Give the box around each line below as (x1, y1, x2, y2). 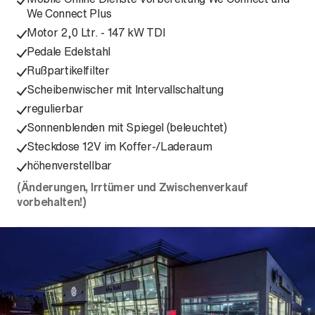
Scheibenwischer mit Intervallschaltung (27, 81, 224, 98)
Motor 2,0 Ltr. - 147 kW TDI (27, 24, 165, 41)
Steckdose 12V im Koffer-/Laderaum (27, 138, 212, 155)
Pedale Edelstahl (27, 43, 110, 60)
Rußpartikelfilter (27, 62, 110, 79)
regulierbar (27, 100, 84, 117)
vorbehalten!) (17, 193, 86, 210)
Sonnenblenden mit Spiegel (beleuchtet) (27, 119, 227, 136)
